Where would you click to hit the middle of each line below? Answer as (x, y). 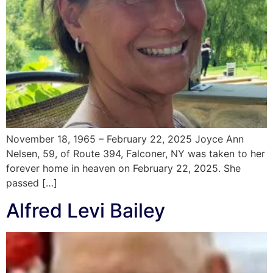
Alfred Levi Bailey (86, 210)
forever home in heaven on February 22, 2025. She (123, 168)
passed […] (32, 183)
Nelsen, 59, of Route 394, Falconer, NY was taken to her (136, 154)
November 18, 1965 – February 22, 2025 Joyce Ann (125, 139)
